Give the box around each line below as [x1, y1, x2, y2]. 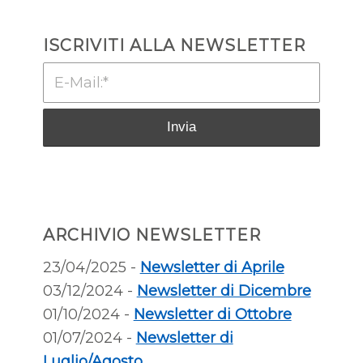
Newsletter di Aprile [139, 258, 284, 276]
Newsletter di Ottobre [133, 305, 292, 323]
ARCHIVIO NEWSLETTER [42, 224, 261, 245]
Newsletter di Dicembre [136, 281, 311, 300]
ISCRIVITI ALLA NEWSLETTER [42, 35, 305, 55]
